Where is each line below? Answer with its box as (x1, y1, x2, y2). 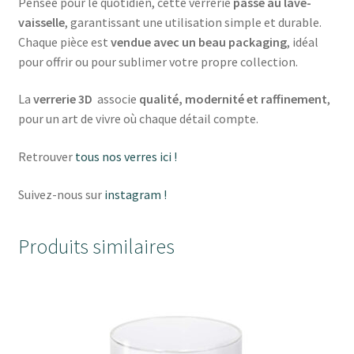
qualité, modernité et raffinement (138, 91, 327, 107)
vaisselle (17, 13, 65, 30)
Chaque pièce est (17, 33, 111, 50)
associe (94, 91, 139, 107)
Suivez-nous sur (17, 186, 102, 202)
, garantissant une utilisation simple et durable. (64, 13, 322, 30)
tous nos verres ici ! (72, 149, 177, 165)
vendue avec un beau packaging (110, 33, 287, 50)
